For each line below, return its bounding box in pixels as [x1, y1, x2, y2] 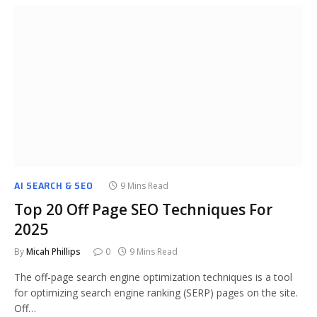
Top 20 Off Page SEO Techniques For [14, 200, 272, 219]
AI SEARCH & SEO [14, 178, 93, 193]
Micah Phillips [26, 246, 81, 258]
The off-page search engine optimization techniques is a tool [14, 270, 292, 284]
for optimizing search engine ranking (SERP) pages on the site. [14, 286, 298, 299]
